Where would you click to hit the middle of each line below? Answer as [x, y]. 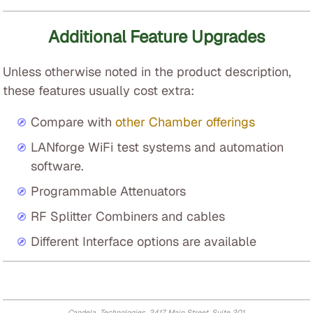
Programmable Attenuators [108, 191]
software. [57, 166]
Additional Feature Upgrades [156, 37]
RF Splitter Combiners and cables [128, 216]
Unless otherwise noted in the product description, [147, 72]
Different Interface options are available [144, 241]
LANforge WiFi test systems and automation [157, 147]
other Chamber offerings [185, 122]
